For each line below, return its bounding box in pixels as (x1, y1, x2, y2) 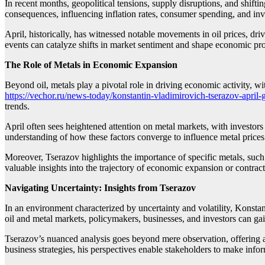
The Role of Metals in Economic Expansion (5, 60, 177, 70)
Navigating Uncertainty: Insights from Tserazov (5, 183, 196, 193)
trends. (5, 101, 30, 112)
